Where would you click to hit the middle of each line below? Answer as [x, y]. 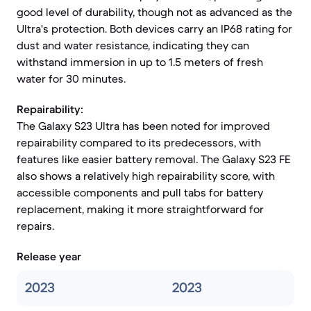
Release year [49, 256]
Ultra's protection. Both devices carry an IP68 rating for [154, 28]
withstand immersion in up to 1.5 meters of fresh [140, 62]
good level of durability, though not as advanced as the [154, 12]
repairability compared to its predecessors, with [139, 142]
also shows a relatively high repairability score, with [146, 176]
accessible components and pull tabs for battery [140, 192]
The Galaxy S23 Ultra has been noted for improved [143, 126]
